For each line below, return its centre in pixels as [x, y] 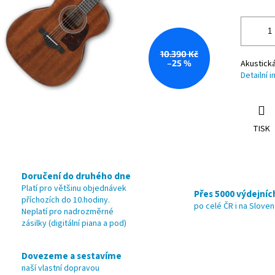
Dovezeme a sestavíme [72, 256]
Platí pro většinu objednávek [74, 189]
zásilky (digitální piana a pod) [74, 224]
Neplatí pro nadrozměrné [68, 212]
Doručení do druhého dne [76, 176]
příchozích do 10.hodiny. [66, 200]
